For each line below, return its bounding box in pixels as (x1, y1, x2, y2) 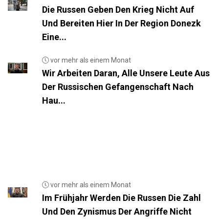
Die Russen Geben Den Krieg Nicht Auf (42, 4, 195, 15)
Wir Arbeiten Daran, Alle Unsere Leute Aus (42, 67, 210, 78)
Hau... (42, 95, 66, 106)
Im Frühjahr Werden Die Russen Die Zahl (42, 192, 201, 203)
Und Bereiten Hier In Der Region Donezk (42, 18, 201, 28)
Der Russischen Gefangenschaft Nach (42, 81, 194, 92)
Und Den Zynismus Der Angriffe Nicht (42, 206, 192, 217)
